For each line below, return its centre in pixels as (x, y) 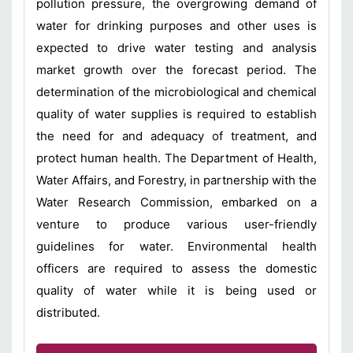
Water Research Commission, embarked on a (176, 202)
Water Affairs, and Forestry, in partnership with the (176, 180)
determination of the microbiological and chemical (176, 92)
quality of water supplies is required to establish (176, 114)
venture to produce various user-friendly (176, 224)
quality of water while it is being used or (176, 290)
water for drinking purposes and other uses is (176, 26)
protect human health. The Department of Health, (176, 158)
